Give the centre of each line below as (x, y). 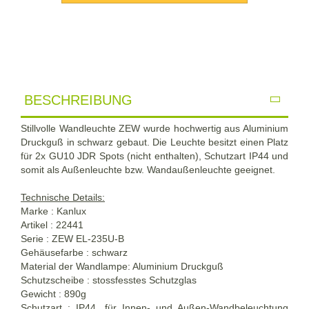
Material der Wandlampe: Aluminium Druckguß (122, 266)
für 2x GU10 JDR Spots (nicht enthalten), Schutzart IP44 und (154, 156)
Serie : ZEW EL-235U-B (72, 238)
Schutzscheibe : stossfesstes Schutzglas (109, 280)
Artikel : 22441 (52, 225)
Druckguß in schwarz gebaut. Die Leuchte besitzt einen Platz (154, 142)
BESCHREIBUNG (78, 100)
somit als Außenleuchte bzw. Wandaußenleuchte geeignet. (148, 169)
